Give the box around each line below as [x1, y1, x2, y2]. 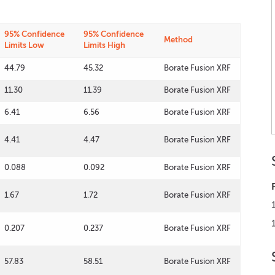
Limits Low [4, 41, 44, 50]
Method [164, 35, 193, 44]
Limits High [83, 41, 125, 50]
